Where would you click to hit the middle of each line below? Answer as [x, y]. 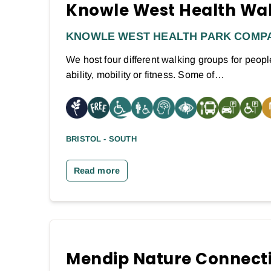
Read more [97, 170]
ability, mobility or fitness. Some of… [145, 74]
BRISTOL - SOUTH [101, 139]
